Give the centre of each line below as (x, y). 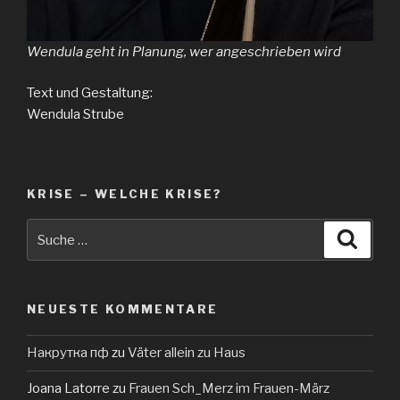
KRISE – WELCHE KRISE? (125, 193)
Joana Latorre (68, 389)
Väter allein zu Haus (187, 353)
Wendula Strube (75, 115)
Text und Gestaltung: (90, 93)
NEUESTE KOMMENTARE (123, 309)
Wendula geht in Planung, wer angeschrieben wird (184, 51)
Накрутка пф (68, 353)
